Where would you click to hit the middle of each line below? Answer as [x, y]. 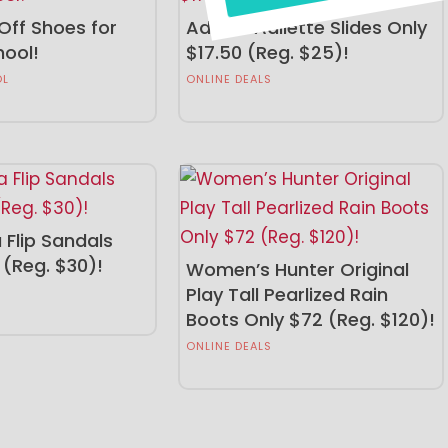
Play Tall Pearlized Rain [286, 294]
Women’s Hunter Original [297, 269]
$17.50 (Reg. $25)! [267, 52]
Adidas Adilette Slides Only [306, 27]
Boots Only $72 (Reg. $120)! [310, 319]
